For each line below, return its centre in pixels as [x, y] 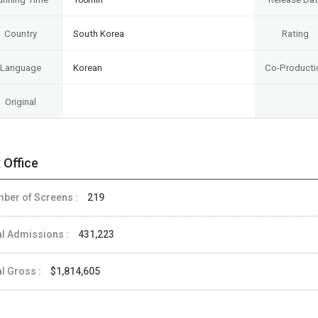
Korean [88, 67]
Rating [295, 33]
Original [20, 102]
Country [20, 33]
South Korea [99, 33]
